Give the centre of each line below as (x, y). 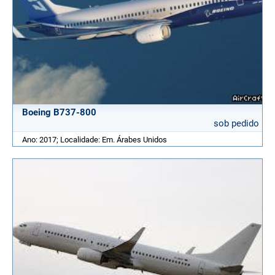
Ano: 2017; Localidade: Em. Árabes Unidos (95, 139)
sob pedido (236, 123)
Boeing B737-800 (59, 112)
